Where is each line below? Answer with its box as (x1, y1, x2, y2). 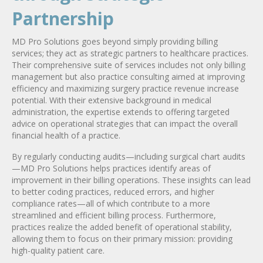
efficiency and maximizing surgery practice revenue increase (12, 82, 239, 94)
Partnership (12, 6, 114, 31)
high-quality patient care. (12, 244, 104, 256)
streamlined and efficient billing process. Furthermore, (12, 209, 216, 221)
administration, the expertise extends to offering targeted (12, 106, 230, 117)
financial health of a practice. (12, 129, 120, 141)
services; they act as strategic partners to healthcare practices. (12, 47, 248, 59)
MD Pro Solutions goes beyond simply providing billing (12, 35, 218, 47)
